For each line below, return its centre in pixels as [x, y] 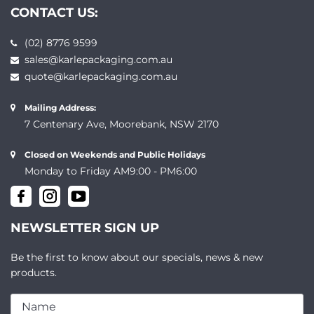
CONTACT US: [54, 12]
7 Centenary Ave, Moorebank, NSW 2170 [122, 124]
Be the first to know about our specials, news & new [137, 257]
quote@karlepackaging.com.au [101, 76]
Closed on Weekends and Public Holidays [115, 154]
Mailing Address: [60, 107]
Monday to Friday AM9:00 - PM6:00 [111, 171]
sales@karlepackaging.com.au [98, 59]
